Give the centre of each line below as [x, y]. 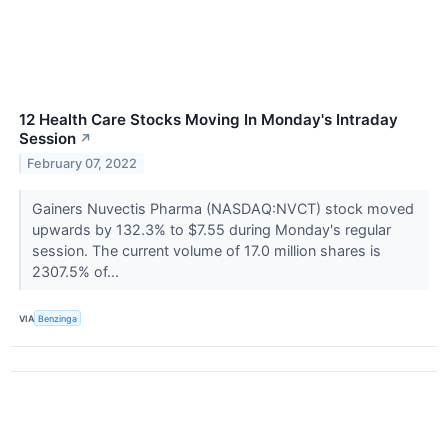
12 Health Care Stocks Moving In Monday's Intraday [208, 120]
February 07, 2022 [82, 164]
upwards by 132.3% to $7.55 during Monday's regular [211, 230]
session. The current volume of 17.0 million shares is [206, 251]
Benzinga [58, 318]
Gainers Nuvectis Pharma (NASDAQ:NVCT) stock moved [222, 209]
